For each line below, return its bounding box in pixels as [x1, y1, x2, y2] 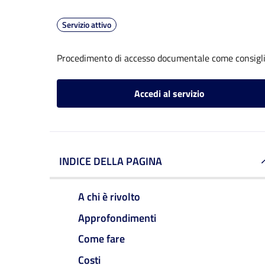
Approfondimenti [78, 209, 156, 226]
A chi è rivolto [78, 188, 140, 205]
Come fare [78, 231, 125, 247]
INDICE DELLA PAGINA [59, 153, 162, 169]
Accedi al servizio [134, 86, 205, 101]
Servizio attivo [62, 18, 111, 31]
